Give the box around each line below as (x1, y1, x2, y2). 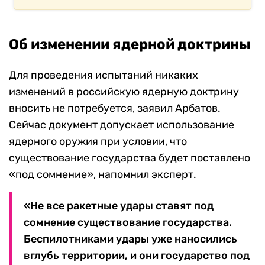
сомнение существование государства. (24, 216, 232, 230)
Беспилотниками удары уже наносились (24, 232, 237, 246)
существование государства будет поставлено (9, 151, 250, 165)
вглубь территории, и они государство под (24, 249, 250, 263)
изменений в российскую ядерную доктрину (9, 85, 239, 99)
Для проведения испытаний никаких (9, 69, 198, 82)
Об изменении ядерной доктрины (9, 36, 251, 53)
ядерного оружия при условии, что (9, 135, 187, 148)
